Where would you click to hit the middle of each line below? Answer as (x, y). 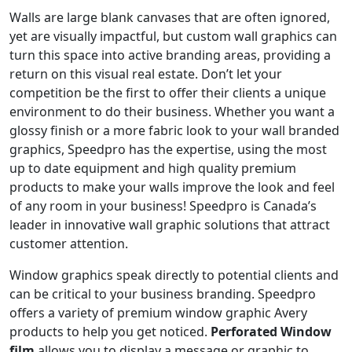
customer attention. (69, 243)
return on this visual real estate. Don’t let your (146, 73)
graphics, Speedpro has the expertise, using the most (168, 149)
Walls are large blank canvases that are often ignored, (170, 17)
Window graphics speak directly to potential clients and (174, 275)
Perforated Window (271, 331)
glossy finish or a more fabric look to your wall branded (174, 130)
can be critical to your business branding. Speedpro (163, 293)
